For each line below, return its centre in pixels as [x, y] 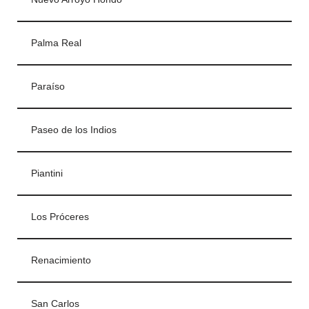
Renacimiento [61, 261]
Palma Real [56, 43]
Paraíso [48, 87]
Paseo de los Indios [74, 130]
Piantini [47, 174]
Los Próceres [60, 217]
